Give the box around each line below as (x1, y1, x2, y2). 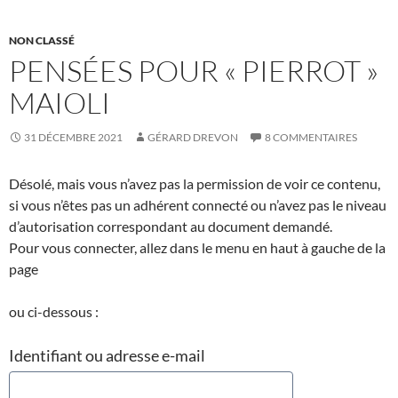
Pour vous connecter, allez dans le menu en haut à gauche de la (9, 239, 386, 257)
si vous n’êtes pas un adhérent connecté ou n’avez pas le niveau (9, 196, 386, 214)
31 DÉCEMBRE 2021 (24, 131, 123, 145)
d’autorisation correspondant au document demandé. (9, 218, 332, 235)
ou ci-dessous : (9, 303, 99, 321)
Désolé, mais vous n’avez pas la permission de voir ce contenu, (9, 175, 380, 193)
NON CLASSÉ (9, 34, 75, 48)
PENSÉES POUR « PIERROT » (9, 52, 378, 90)
